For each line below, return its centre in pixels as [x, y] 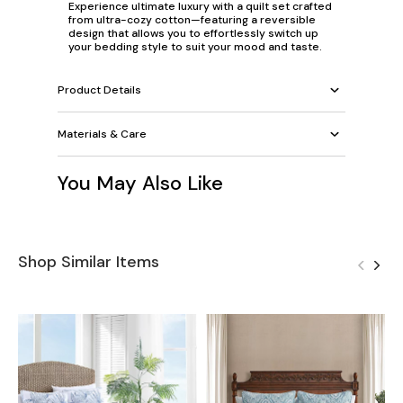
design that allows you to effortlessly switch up [193, 34]
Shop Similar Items [89, 262]
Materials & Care [102, 134]
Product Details [99, 90]
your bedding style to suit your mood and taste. [195, 47]
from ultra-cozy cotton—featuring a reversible [192, 20]
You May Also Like [140, 184]
